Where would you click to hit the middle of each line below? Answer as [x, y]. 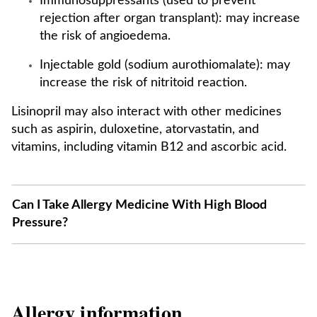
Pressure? [40, 223]
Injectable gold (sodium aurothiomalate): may [165, 65]
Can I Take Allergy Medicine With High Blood [139, 205]
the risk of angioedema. [105, 36]
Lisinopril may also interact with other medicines [146, 112]
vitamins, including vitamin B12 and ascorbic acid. [149, 147]
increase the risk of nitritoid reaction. [143, 83]
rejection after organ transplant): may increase [170, 18]
